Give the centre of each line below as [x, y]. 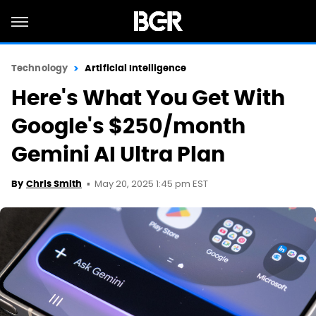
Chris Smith [54, 184]
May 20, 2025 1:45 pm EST [151, 184]
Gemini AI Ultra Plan [118, 154]
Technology [39, 68]
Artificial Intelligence [136, 68]
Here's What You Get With [148, 98]
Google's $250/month [128, 126]
